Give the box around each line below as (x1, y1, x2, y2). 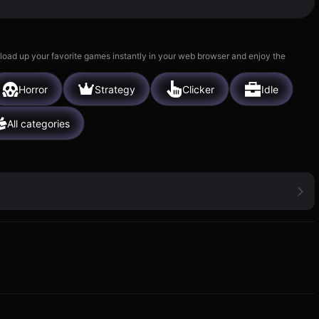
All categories (7, 117, 70, 130)
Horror (19, 83, 48, 95)
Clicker (182, 83, 214, 95)
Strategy (95, 83, 135, 95)
